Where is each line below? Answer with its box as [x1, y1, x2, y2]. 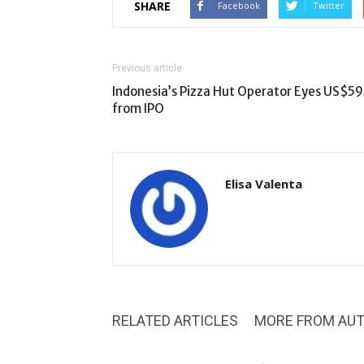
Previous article [112, 63, 182, 74]
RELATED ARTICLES [112, 312, 238, 329]
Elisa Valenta [225, 175, 302, 192]
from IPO [112, 101, 164, 116]
